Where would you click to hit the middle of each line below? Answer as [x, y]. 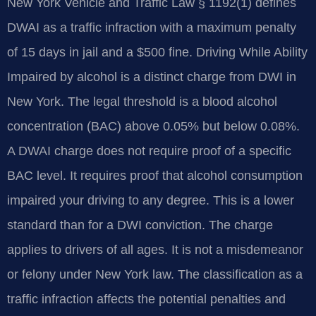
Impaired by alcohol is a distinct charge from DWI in [152, 77]
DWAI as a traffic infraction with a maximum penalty [152, 27]
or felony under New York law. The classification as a [155, 274]
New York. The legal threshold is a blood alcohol [142, 101]
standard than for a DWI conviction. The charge [140, 225]
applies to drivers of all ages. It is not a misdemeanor [155, 249]
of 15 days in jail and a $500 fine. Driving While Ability [157, 52]
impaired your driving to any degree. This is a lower [151, 200]
